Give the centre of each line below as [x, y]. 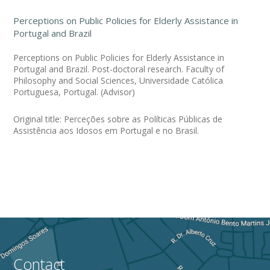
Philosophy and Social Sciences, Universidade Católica [118, 80]
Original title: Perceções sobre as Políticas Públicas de [118, 119]
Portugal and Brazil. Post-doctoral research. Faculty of [119, 69]
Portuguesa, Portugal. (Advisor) [74, 92]
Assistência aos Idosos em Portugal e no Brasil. [106, 130]
